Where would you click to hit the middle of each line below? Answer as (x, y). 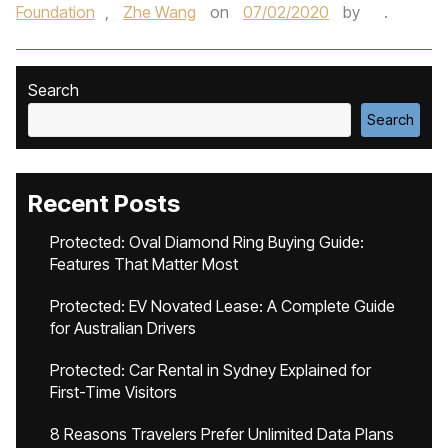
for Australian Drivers (123, 328)
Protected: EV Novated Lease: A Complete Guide (222, 306)
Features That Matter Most (144, 264)
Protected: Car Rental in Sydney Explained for (210, 370)
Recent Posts (104, 203)
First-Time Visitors (113, 392)
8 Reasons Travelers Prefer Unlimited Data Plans (222, 434)
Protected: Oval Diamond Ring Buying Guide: (207, 242)
